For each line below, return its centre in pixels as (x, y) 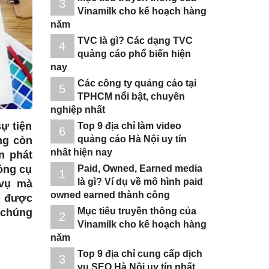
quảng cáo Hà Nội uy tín (132, 139)
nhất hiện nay (81, 152)
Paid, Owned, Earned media (140, 168)
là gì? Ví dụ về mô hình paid (140, 181)
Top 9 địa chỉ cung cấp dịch (140, 253)
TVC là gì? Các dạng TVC (135, 40)
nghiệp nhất (79, 109)
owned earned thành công (110, 195)
